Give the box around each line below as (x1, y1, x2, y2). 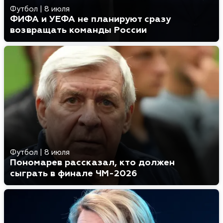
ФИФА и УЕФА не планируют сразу (10, 13, 171, 25)
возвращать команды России (10, 24, 147, 36)
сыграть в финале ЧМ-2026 (10, 168, 137, 179)
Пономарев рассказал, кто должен (10, 157, 175, 168)
